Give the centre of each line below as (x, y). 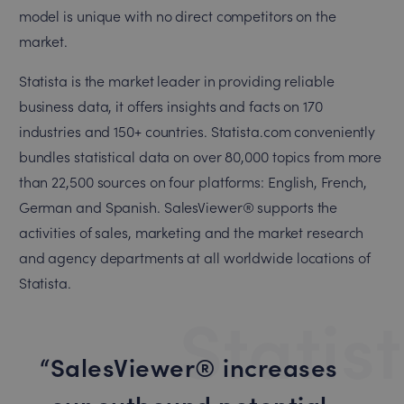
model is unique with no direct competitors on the (177, 15)
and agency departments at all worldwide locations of (194, 257)
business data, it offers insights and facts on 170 (170, 106)
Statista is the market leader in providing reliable (176, 80)
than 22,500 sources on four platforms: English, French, (193, 181)
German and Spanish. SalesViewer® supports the (178, 207)
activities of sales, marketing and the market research (191, 232)
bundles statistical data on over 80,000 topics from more (200, 156)
